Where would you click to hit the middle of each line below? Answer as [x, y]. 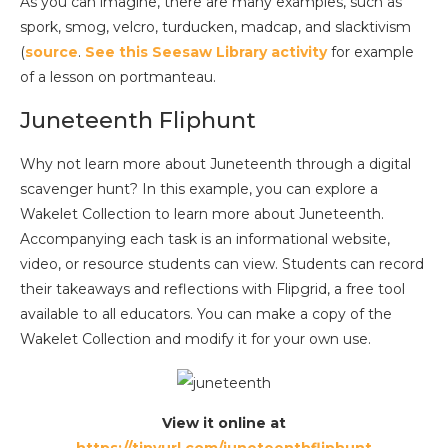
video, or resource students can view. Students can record [222, 263]
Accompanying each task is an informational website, [205, 238]
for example [370, 51]
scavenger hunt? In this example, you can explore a [199, 188]
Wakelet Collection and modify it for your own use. [195, 338]
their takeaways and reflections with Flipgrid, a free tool [212, 288]
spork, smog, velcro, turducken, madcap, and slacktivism [215, 26]
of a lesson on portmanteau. [118, 76]
